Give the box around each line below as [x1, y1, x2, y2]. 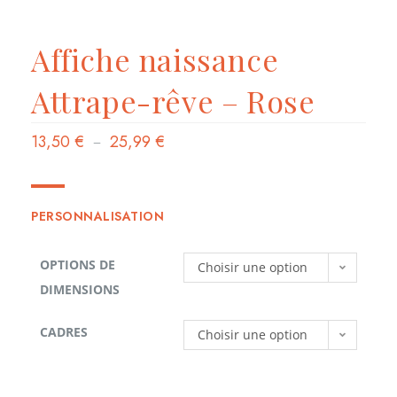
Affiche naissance [31, 39, 279, 81]
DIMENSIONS [40, 281, 120, 299]
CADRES [40, 323, 88, 341]
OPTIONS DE [40, 256, 115, 274]
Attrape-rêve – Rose [31, 81, 315, 122]
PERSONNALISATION [31, 207, 164, 226]
